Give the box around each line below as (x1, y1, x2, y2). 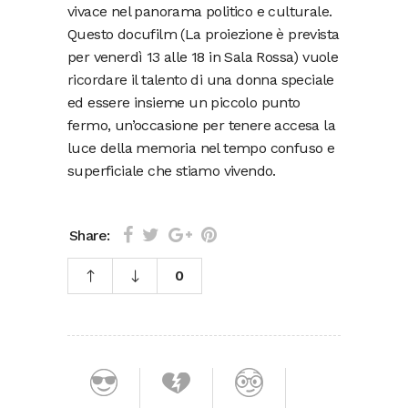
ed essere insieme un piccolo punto (67, 93, 301, 111)
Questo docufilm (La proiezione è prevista (67, 25, 340, 43)
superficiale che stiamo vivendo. (67, 161, 276, 179)
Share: (69, 227, 110, 245)
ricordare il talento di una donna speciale (67, 70, 334, 88)
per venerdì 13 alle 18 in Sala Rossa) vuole (67, 47, 339, 66)
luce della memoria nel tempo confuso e (67, 138, 335, 157)
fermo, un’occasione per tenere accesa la (67, 116, 335, 134)
